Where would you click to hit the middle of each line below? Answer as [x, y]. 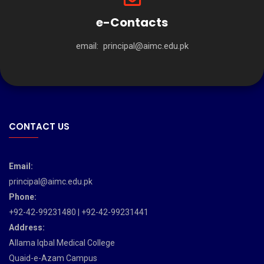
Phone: [23, 197]
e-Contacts [132, 23]
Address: [27, 228]
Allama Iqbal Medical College [62, 243]
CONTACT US [39, 127]
